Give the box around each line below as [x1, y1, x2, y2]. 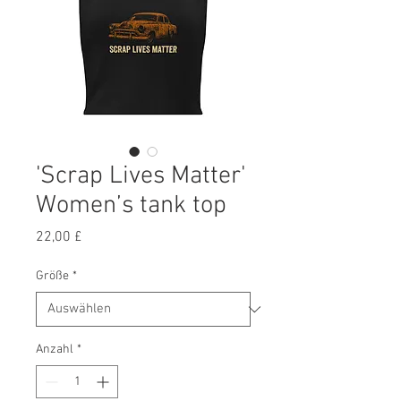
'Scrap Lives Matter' [36, 161, 245, 192]
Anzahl [36, 342, 73, 357]
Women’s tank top [36, 191, 226, 221]
